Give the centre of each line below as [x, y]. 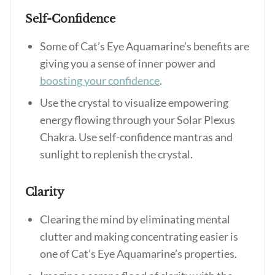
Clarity [46, 192]
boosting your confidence [100, 80]
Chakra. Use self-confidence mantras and [136, 137]
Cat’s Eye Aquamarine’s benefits [156, 46]
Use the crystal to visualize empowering [134, 103]
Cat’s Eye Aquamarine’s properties [153, 254]
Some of [60, 46]
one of [56, 254]
